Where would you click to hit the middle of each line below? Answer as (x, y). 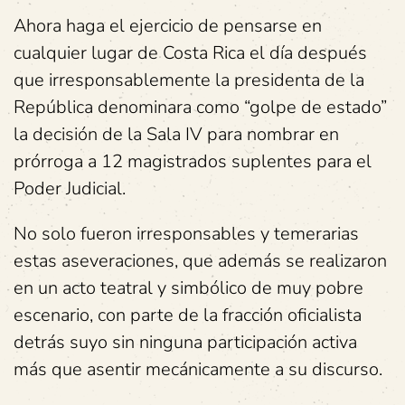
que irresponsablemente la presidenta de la (189, 80)
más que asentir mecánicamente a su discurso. (198, 369)
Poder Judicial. (70, 188)
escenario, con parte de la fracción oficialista (188, 315)
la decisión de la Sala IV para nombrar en (176, 134)
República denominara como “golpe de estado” (200, 107)
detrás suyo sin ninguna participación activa (185, 342)
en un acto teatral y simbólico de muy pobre (188, 287)
